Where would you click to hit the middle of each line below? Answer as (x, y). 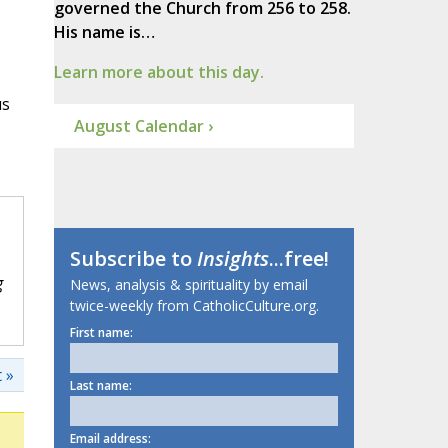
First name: (101, 333)
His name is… (104, 32)
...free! (298, 259)
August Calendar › (143, 126)
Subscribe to (133, 259)
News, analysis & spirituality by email (188, 285)
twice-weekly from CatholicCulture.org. (194, 306)
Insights (232, 259)
